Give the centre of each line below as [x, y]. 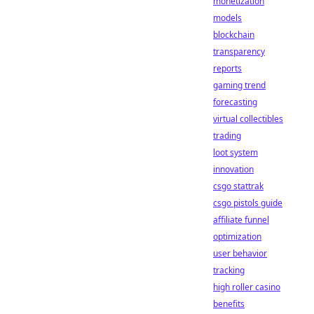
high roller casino [247, 287]
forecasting [235, 102]
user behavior [240, 253]
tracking [229, 270]
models [227, 18]
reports [227, 68]
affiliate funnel [241, 220]
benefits [229, 304]
